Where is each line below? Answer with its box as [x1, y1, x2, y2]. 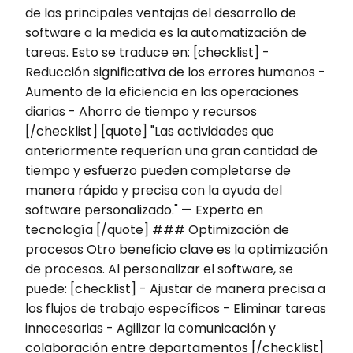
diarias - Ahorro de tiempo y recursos [25, 102, 257, 121]
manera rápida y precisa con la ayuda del [25, 180, 282, 199]
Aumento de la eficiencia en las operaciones [25, 82, 299, 101]
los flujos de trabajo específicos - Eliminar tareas [25, 299, 326, 318]
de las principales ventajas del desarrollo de [25, 3, 296, 22]
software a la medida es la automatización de [25, 23, 307, 42]
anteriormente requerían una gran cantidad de [25, 141, 318, 160]
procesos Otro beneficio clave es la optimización [25, 240, 328, 258]
